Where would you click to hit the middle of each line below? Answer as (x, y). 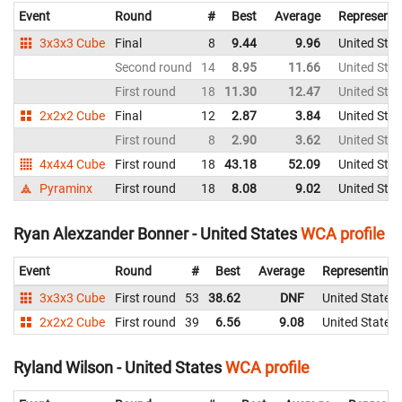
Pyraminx (65, 188)
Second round (153, 67)
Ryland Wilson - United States (118, 368)
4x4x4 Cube (71, 164)
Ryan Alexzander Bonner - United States (155, 234)
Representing (359, 271)
